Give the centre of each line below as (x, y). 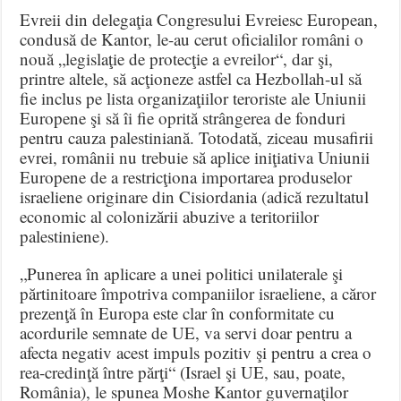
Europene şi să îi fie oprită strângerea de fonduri (183, 117)
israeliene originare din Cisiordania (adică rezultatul (195, 196)
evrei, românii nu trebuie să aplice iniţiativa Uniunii (195, 157)
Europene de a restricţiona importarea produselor (186, 176)
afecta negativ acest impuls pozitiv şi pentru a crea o (196, 352)
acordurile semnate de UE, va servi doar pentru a (186, 332)
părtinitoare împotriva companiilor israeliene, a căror (198, 293)
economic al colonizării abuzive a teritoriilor (170, 216)
